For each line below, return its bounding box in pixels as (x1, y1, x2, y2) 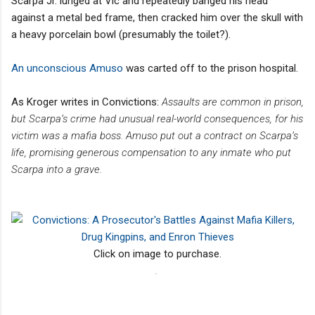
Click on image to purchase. (94, 247, 221, 260)
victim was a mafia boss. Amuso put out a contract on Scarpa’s (11, 129, 298, 142)
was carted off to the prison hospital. (123, 61, 301, 75)
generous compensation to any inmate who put (77, 146, 291, 159)
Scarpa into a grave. (11, 162, 102, 176)
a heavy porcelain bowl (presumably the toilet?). (11, 27, 236, 41)
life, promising (11, 146, 77, 159)
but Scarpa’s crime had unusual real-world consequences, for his (11, 112, 303, 125)
